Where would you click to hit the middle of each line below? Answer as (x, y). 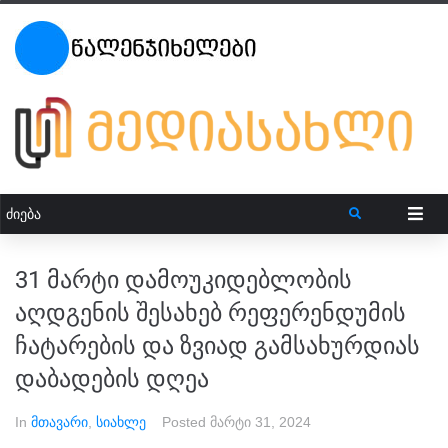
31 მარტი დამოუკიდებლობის (183, 279)
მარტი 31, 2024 (260, 421)
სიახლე (121, 421)
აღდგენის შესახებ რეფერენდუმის (210, 312)
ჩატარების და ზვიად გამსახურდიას (217, 345)
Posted (186, 421)
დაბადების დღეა (112, 378)
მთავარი (59, 421)
